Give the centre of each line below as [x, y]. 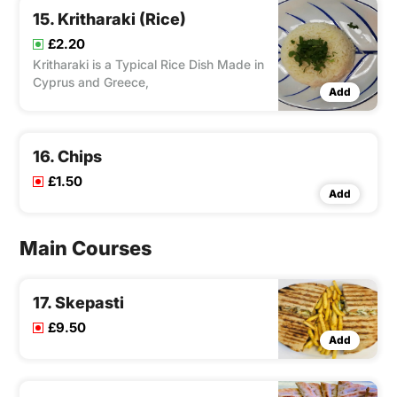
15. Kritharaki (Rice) [109, 19]
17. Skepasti [78, 303]
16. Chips [67, 157]
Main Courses [86, 249]
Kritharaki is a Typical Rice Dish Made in [148, 65]
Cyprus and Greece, [91, 82]
